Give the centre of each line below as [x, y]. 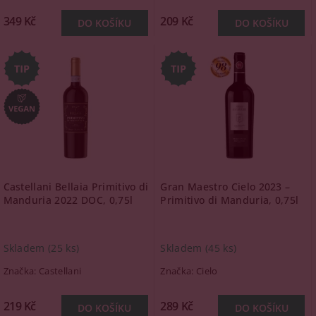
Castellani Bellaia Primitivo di [76, 187]
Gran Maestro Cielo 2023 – [225, 187]
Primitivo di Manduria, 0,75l [230, 200]
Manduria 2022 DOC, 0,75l [68, 200]
